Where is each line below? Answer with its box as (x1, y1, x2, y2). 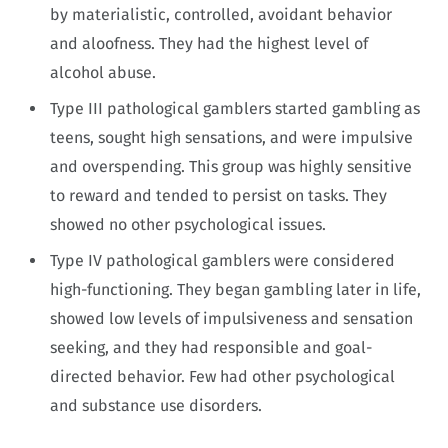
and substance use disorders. (50, 395, 262, 415)
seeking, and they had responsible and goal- (50, 337, 372, 357)
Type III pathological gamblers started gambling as (50, 98, 420, 118)
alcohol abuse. (50, 62, 160, 82)
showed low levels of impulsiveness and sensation (50, 308, 413, 328)
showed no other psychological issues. (50, 214, 330, 234)
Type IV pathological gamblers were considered (50, 250, 395, 270)
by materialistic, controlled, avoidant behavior (50, 4, 392, 24)
